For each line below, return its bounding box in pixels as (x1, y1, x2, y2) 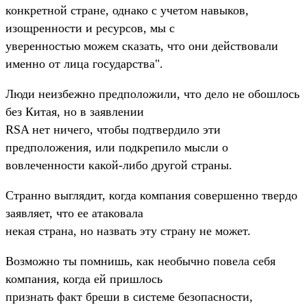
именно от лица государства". (5, 56, 163, 71)
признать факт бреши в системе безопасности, (5, 289, 253, 304)
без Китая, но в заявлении (5, 104, 144, 119)
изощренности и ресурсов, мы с (5, 21, 175, 35)
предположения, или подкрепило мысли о (5, 140, 228, 154)
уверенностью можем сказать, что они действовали (5, 38, 278, 53)
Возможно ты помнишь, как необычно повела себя (5, 254, 275, 268)
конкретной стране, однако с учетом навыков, (5, 3, 249, 17)
